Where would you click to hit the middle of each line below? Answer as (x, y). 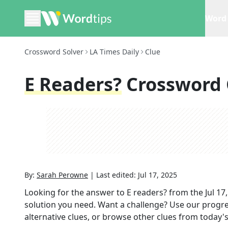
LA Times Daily (114, 52)
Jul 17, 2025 (158, 175)
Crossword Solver (54, 52)
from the (186, 192)
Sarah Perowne (62, 175)
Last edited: (117, 175)
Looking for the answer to (76, 192)
